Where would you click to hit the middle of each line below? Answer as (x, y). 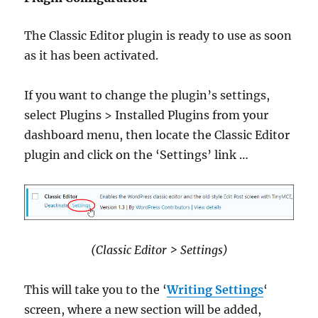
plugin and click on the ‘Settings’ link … (137, 154)
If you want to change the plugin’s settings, (147, 95)
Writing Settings (215, 290)
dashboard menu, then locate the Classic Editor (157, 135)
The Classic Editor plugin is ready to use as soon (158, 35)
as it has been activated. (92, 55)
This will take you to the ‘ (96, 290)
